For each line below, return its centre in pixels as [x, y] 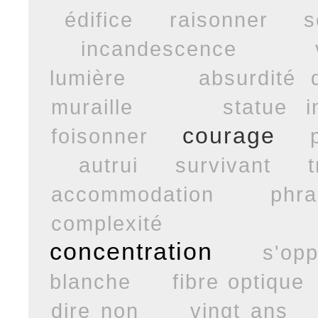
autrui [108, 165]
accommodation [132, 194]
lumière [88, 77]
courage [229, 135]
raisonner [219, 19]
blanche [90, 281]
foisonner [99, 136]
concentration [131, 251]
